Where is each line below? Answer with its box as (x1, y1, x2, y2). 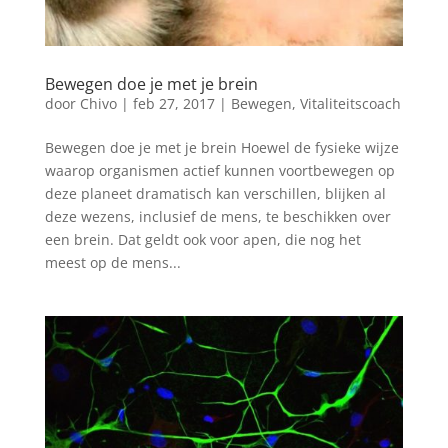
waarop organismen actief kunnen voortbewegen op (44, 161, 395, 181)
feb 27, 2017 (132, 94, 215, 114)
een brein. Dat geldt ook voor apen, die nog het (44, 230, 361, 250)
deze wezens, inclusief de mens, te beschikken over (44, 207, 391, 227)
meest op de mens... (44, 253, 181, 273)
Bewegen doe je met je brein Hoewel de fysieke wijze (44, 138, 399, 158)
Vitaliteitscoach (299, 94, 401, 114)
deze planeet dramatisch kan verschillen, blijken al (44, 184, 386, 204)
